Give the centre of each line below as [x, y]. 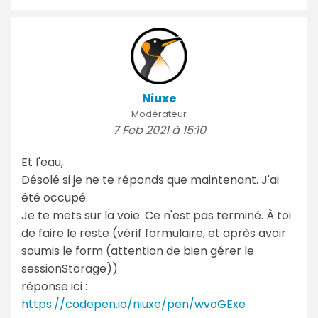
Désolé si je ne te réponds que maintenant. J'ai [150, 180]
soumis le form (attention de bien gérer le [138, 251]
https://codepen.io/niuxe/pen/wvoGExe [133, 304]
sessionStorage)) [70, 268]
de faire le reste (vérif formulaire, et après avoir [154, 233]
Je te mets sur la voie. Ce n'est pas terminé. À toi [156, 215]
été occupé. [55, 197]
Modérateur [159, 114]
